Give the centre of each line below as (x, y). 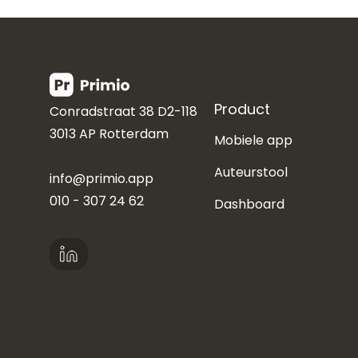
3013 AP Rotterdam (109, 133)
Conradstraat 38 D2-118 (123, 111)
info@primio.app (101, 178)
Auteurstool (251, 172)
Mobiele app (253, 140)
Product (242, 109)
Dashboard (249, 204)
